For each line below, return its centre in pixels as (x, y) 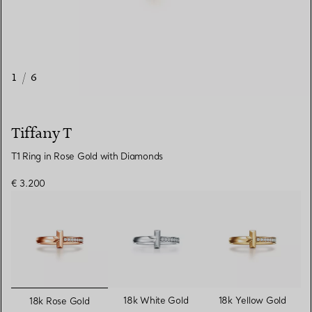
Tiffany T (41, 134)
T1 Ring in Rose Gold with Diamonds (87, 156)
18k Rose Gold (59, 301)
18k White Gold (156, 300)
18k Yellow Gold (252, 300)
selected (83, 296)
